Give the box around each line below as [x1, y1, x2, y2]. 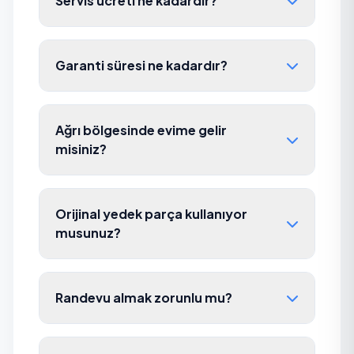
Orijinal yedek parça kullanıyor [55, 205, 247, 222]
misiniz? [55, 141, 107, 157]
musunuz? [55, 224, 121, 241]
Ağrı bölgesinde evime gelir [55, 122, 227, 138]
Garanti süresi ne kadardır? [55, 57, 228, 73]
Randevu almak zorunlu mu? [55, 289, 232, 306]
